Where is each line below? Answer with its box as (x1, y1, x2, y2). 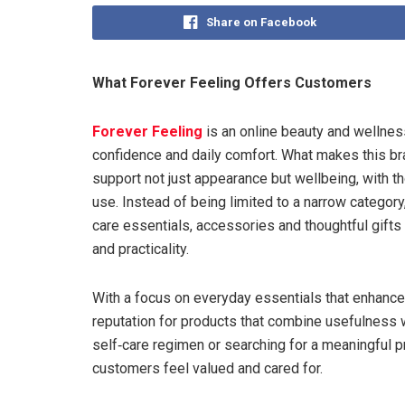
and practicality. (92, 240, 189, 258)
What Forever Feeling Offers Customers (92, 73, 372, 91)
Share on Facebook (205, 14, 316, 29)
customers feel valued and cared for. (92, 359, 323, 377)
